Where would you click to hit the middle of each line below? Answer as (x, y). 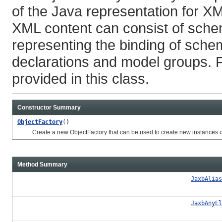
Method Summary (42, 164)
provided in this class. (81, 78)
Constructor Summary (49, 107)
